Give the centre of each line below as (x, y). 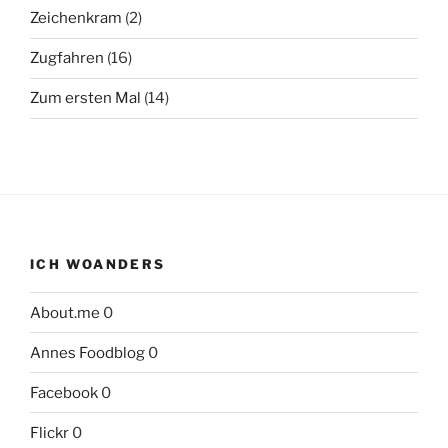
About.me (65, 312)
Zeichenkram (76, 18)
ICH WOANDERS (98, 263)
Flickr (49, 432)
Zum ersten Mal (85, 98)
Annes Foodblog (87, 352)
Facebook (64, 392)
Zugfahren (67, 58)
